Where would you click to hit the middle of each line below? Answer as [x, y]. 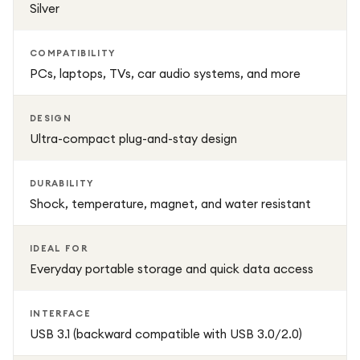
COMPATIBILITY [73, 53]
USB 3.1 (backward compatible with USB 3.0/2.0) [166, 334]
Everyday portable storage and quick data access [172, 269]
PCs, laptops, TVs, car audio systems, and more [165, 74]
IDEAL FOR [59, 248]
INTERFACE [60, 313]
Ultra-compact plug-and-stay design [133, 139]
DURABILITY [62, 183]
